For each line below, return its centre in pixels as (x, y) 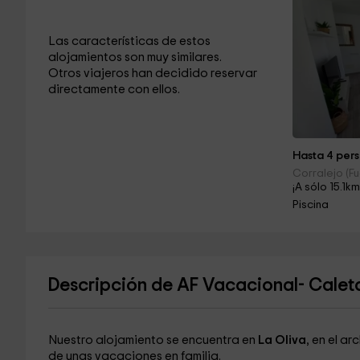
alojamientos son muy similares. (135, 57)
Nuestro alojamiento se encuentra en (153, 340)
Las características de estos (129, 41)
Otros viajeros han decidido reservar (152, 74)
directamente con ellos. (114, 90)
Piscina (311, 205)
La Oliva (282, 340)
